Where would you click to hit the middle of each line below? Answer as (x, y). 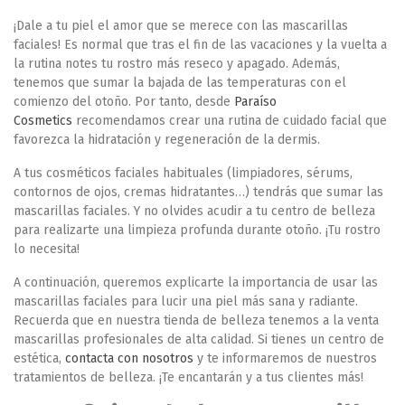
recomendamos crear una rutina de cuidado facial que (230, 121)
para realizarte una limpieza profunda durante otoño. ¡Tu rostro (197, 230)
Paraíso (255, 102)
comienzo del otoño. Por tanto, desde (124, 102)
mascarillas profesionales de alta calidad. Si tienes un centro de (199, 339)
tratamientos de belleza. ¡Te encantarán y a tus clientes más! (188, 377)
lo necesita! (47, 249)
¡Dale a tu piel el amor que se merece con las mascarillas (181, 26)
